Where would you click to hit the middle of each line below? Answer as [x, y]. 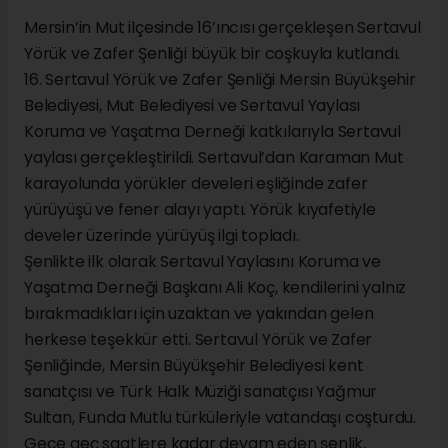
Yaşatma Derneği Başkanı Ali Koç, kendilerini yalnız [215, 288]
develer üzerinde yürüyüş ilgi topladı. [161, 236]
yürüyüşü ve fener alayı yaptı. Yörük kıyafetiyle [200, 210]
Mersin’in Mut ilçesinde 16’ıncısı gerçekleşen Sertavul [222, 28]
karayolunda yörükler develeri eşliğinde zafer [196, 184]
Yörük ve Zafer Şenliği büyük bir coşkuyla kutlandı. [212, 54]
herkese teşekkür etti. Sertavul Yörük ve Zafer [198, 340]
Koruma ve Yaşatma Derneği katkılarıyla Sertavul [212, 132]
